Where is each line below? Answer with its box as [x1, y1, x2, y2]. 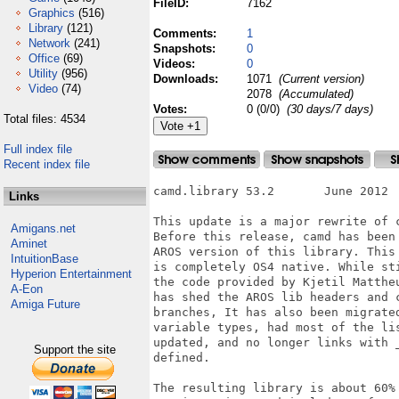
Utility [28, 67, 58, 80]
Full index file [4, 142, 72, 156]
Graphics [28, 6, 75, 20]
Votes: [153, 102, 191, 116]
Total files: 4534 [4, 112, 85, 126]
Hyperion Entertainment [11, 267, 132, 281]
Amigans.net [11, 222, 76, 235]
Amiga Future [11, 297, 80, 311]
